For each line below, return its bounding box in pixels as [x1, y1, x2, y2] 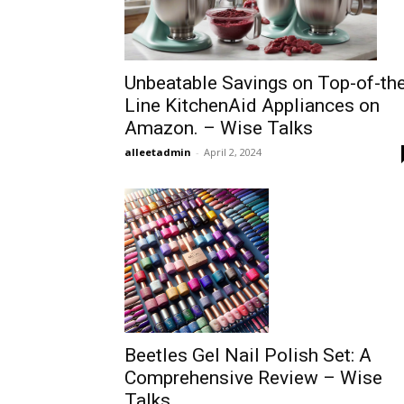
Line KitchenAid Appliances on [124, 95, 380, 116]
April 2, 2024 [204, 145, 262, 159]
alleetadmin [124, 145, 191, 159]
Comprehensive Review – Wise [124, 367, 382, 389]
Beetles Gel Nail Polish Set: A [124, 344, 372, 366]
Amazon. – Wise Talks [124, 117, 313, 139]
